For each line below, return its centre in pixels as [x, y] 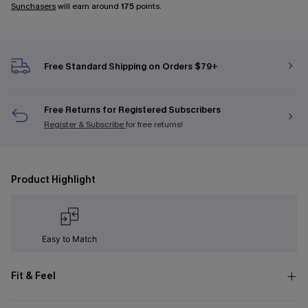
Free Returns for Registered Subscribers [132, 110]
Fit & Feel [33, 276]
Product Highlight [53, 180]
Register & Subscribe [85, 124]
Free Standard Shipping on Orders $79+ [131, 66]
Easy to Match [69, 239]
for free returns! [154, 124]
